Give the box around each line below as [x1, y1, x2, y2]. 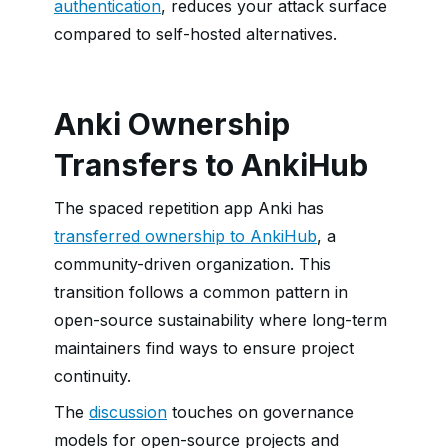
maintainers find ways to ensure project [54, 338, 354, 358]
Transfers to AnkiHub [54, 147, 368, 183]
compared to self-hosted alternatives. [54, 24, 337, 44]
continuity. [54, 366, 131, 386]
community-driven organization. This [54, 254, 331, 274]
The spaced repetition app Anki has [54, 198, 324, 218]
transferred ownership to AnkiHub [54, 226, 317, 246]
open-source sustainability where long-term [54, 310, 387, 330]
